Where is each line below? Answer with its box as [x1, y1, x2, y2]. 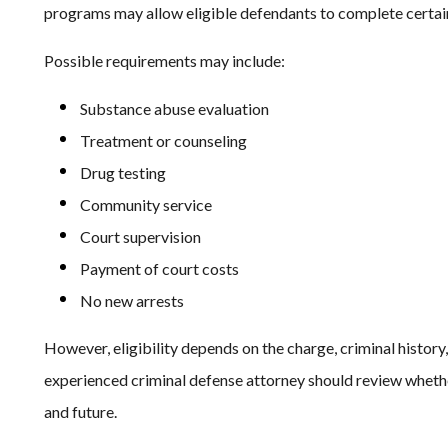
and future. [44, 402, 117, 421]
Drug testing [80, 163, 166, 182]
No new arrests [80, 291, 184, 310]
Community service [80, 195, 212, 214]
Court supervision [80, 227, 201, 246]
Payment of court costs [80, 259, 239, 278]
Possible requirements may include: [44, 51, 285, 70]
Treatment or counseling [80, 131, 247, 150]
